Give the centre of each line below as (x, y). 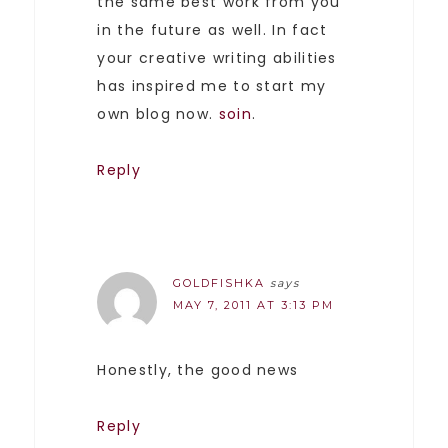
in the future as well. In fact (212, 29)
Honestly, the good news (198, 369)
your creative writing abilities (217, 57)
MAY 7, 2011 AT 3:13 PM (254, 304)
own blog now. (158, 113)
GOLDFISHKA (219, 282)
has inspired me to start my (212, 85)
